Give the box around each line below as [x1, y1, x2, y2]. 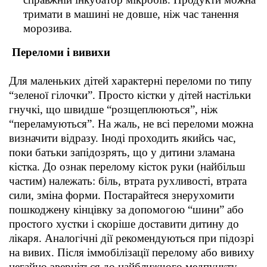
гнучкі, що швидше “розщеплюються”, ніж [9, 103, 218, 116]
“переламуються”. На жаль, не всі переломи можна [9, 117, 253, 131]
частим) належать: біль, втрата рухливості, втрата [9, 175, 247, 188]
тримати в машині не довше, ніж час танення [23, 8, 239, 21]
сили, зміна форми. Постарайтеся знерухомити [9, 189, 234, 202]
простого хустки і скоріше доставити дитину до [9, 218, 239, 231]
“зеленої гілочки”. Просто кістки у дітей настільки [9, 89, 251, 102]
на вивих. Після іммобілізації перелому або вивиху [9, 246, 254, 259]
